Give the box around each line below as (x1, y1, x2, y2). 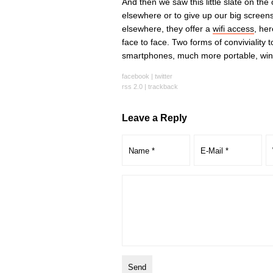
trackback (147, 83, 178, 90)
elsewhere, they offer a (121, 24, 213, 34)
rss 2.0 (121, 83, 143, 90)
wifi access (212, 24, 254, 34)
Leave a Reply (121, 113, 187, 123)
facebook (121, 73, 149, 80)
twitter (154, 73, 172, 80)
